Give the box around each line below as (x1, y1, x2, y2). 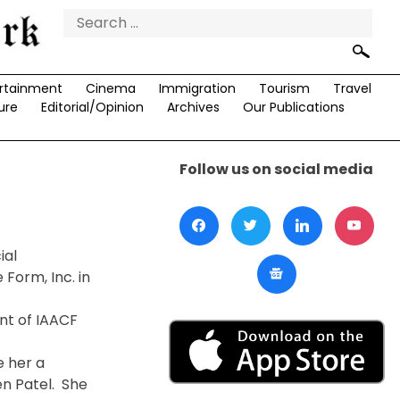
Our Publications (242, 98, 345, 117)
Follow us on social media (179, 159, 374, 180)
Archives (166, 98, 220, 117)
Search (62, 8, 112, 29)
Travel (332, 79, 371, 98)
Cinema (85, 79, 136, 98)
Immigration (158, 79, 236, 98)
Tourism (258, 79, 310, 98)
